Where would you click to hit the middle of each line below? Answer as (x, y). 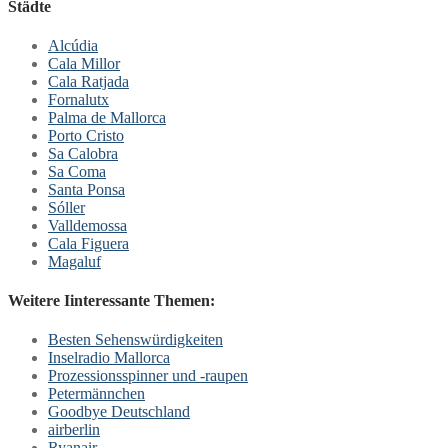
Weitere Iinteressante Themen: (111, 301)
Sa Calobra (83, 153)
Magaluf (74, 261)
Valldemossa (87, 225)
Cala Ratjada (88, 81)
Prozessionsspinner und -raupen (148, 376)
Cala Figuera (88, 243)
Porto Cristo (86, 135)
